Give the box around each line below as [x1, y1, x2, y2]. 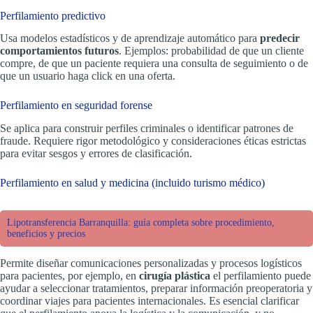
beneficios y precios [7, 228, 85, 239]
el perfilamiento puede [210, 269, 311, 282]
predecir [260, 32, 300, 45]
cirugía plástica [139, 269, 210, 282]
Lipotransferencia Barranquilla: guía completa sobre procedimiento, [7, 217, 275, 228]
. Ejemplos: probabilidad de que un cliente [119, 45, 304, 57]
